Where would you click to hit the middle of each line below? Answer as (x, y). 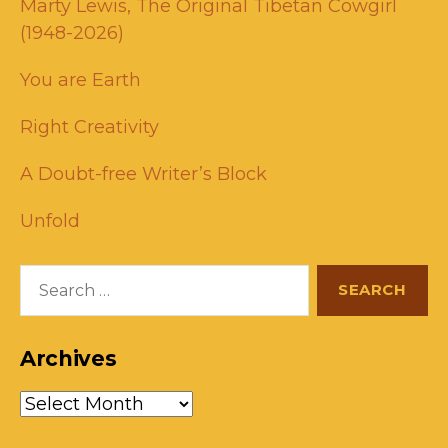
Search (42, 274)
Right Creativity (89, 126)
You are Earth (80, 79)
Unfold (50, 220)
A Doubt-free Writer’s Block (143, 173)
